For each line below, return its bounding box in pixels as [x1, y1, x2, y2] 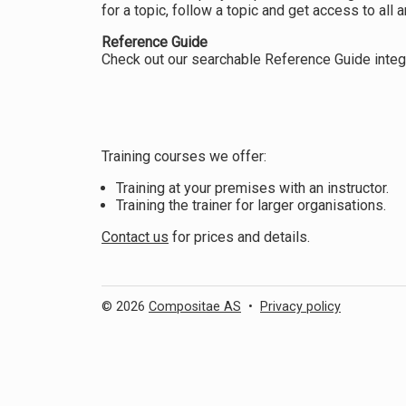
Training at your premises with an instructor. [116, 179, 389, 197]
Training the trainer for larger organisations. [116, 197, 386, 214]
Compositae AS [149, 299, 241, 315]
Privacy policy [260, 299, 341, 315]
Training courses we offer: [101, 148, 266, 165]
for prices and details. [169, 228, 310, 246]
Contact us [101, 228, 169, 246]
